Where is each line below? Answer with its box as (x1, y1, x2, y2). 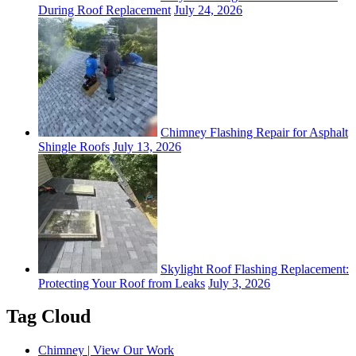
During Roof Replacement (38, 2, 171, 17)
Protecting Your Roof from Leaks (38, 276, 205, 290)
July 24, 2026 (174, 2, 242, 17)
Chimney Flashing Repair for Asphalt (161, 125, 348, 139)
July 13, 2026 (113, 139, 181, 153)
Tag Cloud (6, 306, 91, 327)
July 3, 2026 (208, 276, 270, 290)
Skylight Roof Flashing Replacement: (161, 261, 349, 276)
